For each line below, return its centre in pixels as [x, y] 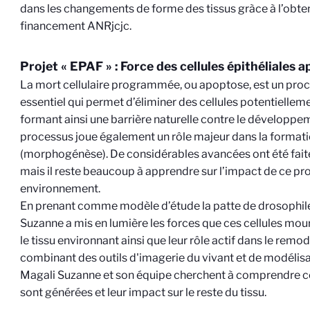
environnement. [62, 188]
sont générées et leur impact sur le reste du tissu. [144, 292]
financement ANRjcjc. [76, 26]
